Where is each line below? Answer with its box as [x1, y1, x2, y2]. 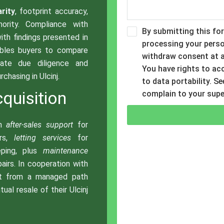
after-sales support [6, 119, 73, 129]
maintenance [42, 145, 88, 155]
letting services [14, 132, 71, 142]
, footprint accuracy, [15, 6, 88, 16]
